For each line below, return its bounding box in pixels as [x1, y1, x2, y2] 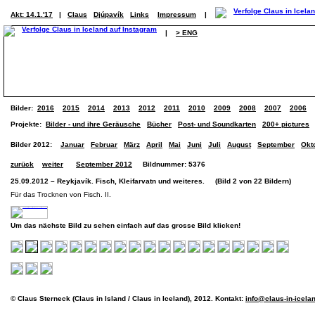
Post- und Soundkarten [178, 120, 256, 128]
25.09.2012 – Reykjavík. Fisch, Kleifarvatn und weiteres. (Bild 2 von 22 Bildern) [11, 177, 291, 185]
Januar [60, 141, 84, 148]
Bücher [147, 120, 172, 128]
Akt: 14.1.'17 [11, 11, 53, 18]
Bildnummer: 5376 [132, 160, 205, 168]
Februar [91, 141, 117, 148]
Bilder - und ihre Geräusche [46, 120, 141, 128]
